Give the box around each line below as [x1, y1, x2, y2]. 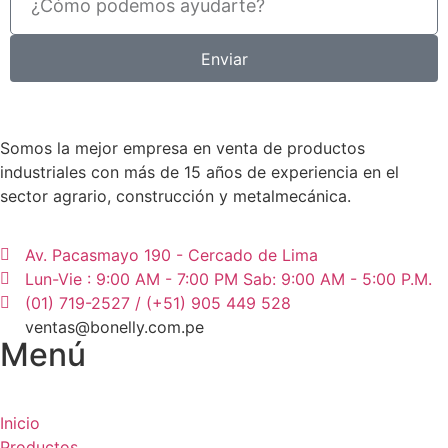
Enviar [200, 48, 248, 69]
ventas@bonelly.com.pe [25, 316, 204, 337]
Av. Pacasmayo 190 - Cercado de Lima [25, 244, 318, 265]
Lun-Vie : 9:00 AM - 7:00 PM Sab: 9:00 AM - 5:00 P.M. [25, 268, 432, 289]
